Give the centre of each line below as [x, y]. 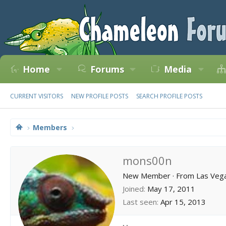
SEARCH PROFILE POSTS [169, 96]
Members [50, 127]
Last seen [140, 202]
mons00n [147, 160]
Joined [133, 188]
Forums [107, 69]
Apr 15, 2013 [183, 202]
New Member [147, 175]
